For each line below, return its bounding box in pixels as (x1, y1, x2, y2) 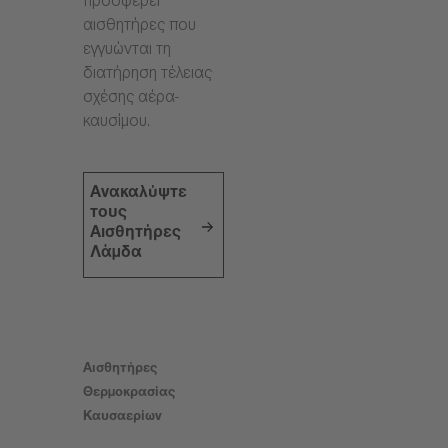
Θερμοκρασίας (83, 387, 175, 402)
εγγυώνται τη (83, 43, 171, 61)
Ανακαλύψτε (90, 186, 188, 204)
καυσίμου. (83, 115, 150, 133)
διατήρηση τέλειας (83, 67, 212, 85)
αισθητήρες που (83, 19, 196, 37)
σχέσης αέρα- (83, 91, 179, 109)
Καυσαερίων (83, 411, 162, 426)
